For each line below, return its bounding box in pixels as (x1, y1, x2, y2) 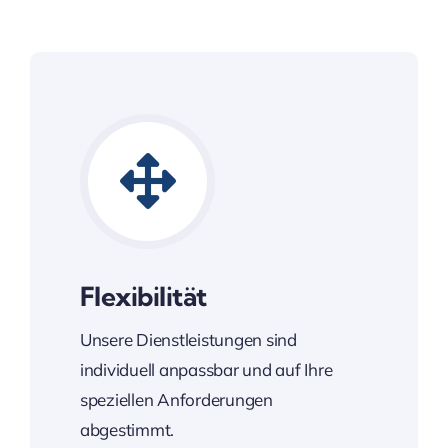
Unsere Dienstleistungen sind (79, 328, 297, 350)
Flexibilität (79, 279, 207, 313)
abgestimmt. (79, 418, 175, 440)
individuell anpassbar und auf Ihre (79, 358, 333, 380)
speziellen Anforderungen (79, 388, 273, 410)
